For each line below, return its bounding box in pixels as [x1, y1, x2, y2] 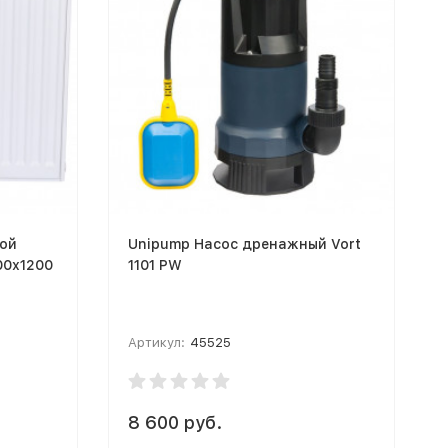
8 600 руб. [127, 411, 222, 433]
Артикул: [127, 334, 185, 350]
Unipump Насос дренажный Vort [127, 235, 361, 252]
